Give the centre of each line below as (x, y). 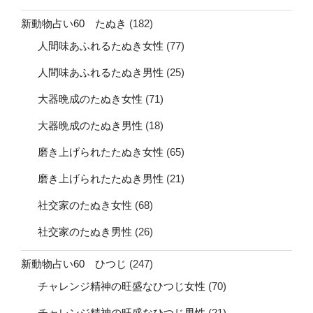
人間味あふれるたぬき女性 (101, 45)
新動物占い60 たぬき (74, 24)
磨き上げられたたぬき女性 (101, 152)
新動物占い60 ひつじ (74, 264)
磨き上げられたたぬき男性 (101, 178)
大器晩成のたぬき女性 (90, 99)
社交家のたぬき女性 (85, 205)
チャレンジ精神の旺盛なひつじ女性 (122, 286)
